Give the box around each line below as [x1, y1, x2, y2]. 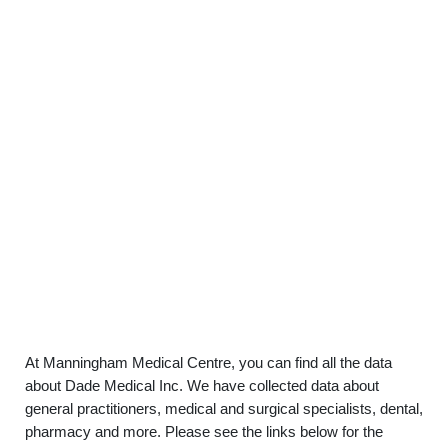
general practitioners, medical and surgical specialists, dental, [25, 400, 423, 417]
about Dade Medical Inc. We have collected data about [25, 377, 379, 394]
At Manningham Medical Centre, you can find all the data [25, 354, 392, 371]
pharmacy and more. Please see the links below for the [25, 423, 383, 440]
